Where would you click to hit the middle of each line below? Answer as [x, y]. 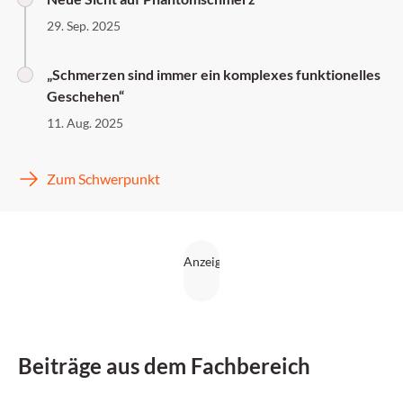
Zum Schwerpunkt [103, 179]
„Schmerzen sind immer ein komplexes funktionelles [214, 74]
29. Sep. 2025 [84, 26]
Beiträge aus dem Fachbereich [164, 366]
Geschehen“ [85, 96]
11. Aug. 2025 [85, 123]
